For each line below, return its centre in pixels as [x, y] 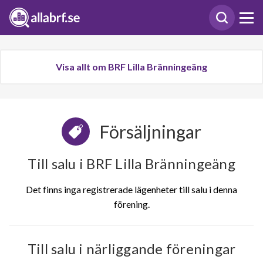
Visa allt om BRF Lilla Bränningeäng [131, 67]
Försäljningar [150, 131]
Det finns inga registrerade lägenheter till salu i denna [131, 189]
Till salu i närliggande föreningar [131, 249]
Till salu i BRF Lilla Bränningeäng [131, 163]
